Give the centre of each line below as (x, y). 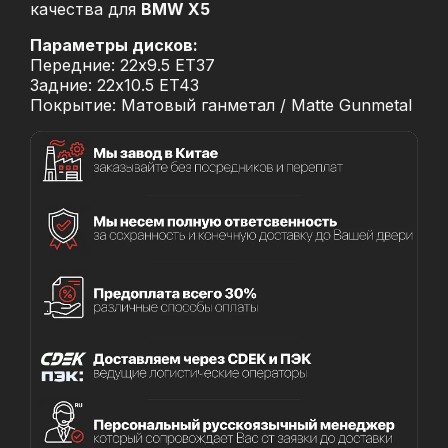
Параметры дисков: (114, 45)
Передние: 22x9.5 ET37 (122, 65)
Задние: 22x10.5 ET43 (114, 85)
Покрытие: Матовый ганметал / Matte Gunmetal (221, 105)
